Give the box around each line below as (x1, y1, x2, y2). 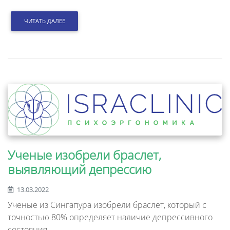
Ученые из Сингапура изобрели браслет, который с (8, 199, 206, 210)
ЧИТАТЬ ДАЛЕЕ (24, 17, 65, 25)
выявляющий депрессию (8, 160, 151, 178)
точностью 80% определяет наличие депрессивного (8, 211, 213, 223)
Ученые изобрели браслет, (8, 146, 161, 163)
